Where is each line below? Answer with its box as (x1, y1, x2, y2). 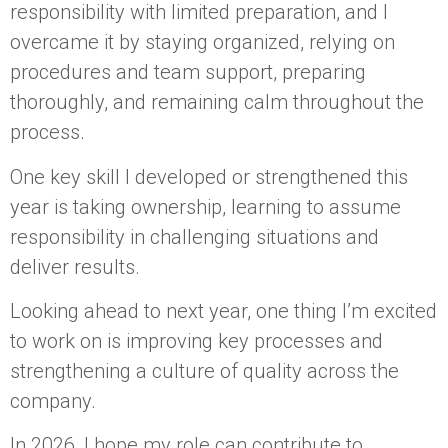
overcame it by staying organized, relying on (10, 30, 395, 55)
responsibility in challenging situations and (10, 224, 379, 249)
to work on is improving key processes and (10, 328, 383, 353)
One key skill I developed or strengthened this (10, 164, 408, 189)
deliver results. (10, 254, 140, 279)
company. (10, 388, 96, 413)
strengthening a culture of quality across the (10, 358, 399, 383)
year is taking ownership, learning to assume (10, 194, 401, 219)
